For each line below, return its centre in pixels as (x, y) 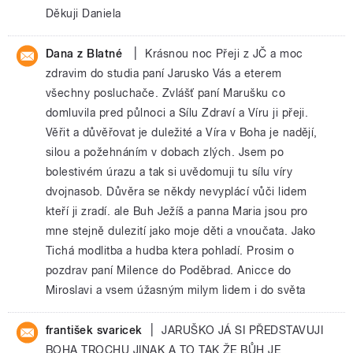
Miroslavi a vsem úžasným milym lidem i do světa (176, 290)
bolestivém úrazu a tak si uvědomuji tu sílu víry (169, 172)
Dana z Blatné (86, 54)
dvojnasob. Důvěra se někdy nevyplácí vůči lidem (176, 191)
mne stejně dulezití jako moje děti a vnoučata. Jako (181, 231)
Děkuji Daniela (84, 13)
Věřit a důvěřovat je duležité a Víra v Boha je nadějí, (182, 132)
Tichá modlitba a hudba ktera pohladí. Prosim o (170, 251)
